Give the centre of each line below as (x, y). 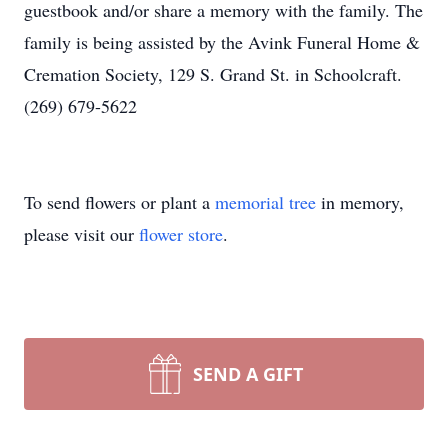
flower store (181, 234)
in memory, (360, 202)
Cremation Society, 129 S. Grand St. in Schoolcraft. (213, 74)
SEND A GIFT (248, 374)
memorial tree (265, 202)
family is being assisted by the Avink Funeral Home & (222, 42)
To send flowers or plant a (119, 202)
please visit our (81, 234)
